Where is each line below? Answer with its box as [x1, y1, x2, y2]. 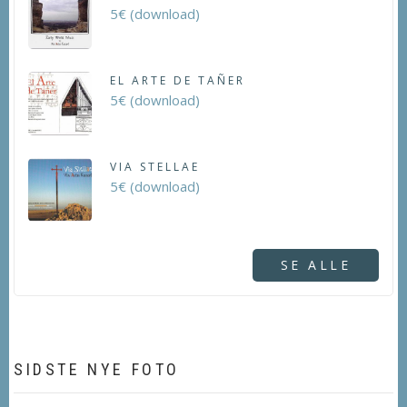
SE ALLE [280, 256, 351, 274]
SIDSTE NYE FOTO [14, 360, 180, 380]
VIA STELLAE [110, 159, 200, 175]
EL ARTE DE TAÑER [110, 73, 245, 89]
